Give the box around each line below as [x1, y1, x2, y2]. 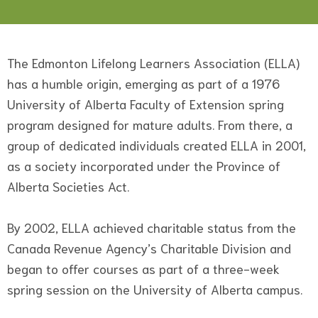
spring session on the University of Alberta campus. [7, 280, 306, 298]
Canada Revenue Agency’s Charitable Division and [7, 239, 291, 257]
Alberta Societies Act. [7, 177, 129, 195]
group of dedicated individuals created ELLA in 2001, [7, 136, 306, 154]
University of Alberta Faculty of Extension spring [7, 95, 284, 113]
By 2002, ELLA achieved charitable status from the [7, 219, 296, 236]
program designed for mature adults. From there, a [7, 116, 292, 133]
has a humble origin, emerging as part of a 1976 [7, 75, 280, 92]
